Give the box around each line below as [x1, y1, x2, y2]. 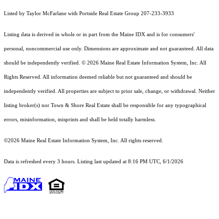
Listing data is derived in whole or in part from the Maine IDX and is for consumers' [4, 32, 195, 38]
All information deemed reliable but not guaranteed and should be [43, 74, 192, 80]
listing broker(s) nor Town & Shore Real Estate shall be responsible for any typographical [4, 103, 206, 109]
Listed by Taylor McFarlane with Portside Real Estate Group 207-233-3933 [4, 11, 174, 17]
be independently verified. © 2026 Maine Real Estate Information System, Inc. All [21, 60, 206, 66]
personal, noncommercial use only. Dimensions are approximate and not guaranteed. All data [4, 46, 214, 52]
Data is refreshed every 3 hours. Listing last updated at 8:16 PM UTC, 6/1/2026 [4, 159, 183, 165]
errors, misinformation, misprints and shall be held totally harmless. [4, 117, 156, 123]
